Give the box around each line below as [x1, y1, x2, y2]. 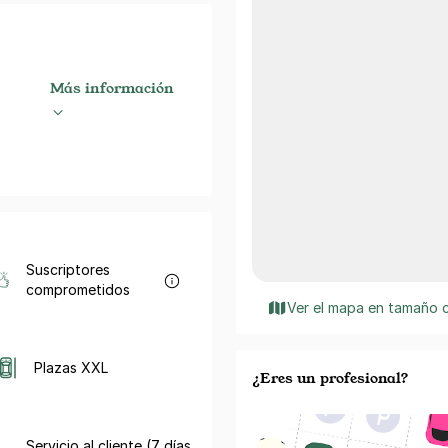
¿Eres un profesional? [252, 367, 409, 387]
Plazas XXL [33, 358, 108, 376]
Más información [50, 77, 175, 97]
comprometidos [26, 280, 131, 298]
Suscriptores [26, 260, 111, 278]
